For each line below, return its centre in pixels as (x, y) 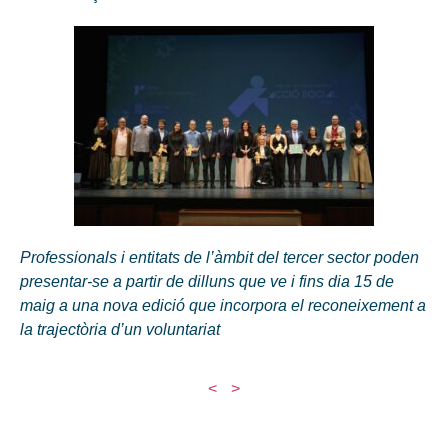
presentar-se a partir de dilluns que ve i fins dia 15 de (207, 282)
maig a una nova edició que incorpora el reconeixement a (223, 306)
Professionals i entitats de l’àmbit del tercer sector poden (219, 258)
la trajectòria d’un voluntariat (124, 330)
